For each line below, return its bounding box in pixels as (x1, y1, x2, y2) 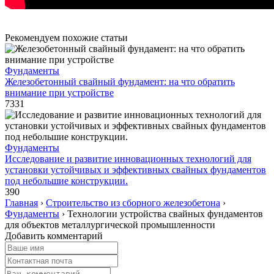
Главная (5, 197, 38, 208)
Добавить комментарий (5, 230, 103, 241)
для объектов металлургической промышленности (5, 219, 215, 230)
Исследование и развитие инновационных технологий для (5, 153, 251, 164)
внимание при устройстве (5, 87, 114, 98)
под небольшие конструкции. (5, 175, 128, 186)
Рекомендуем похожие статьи (5, 32, 128, 43)
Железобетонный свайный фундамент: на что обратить (5, 76, 235, 87)
